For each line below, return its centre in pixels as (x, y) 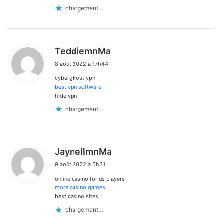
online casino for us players (90, 178)
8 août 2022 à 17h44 (81, 63)
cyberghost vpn (75, 78)
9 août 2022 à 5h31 (80, 164)
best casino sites (76, 196)
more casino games (80, 187)
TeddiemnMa (83, 51)
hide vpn (66, 95)
